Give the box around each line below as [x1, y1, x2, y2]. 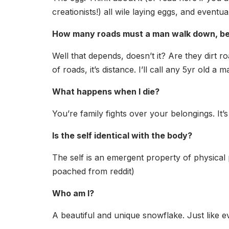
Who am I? [52, 188, 94, 198]
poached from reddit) [52, 166, 134, 176]
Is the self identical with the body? [52, 130, 192, 141]
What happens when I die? [52, 86, 159, 97]
